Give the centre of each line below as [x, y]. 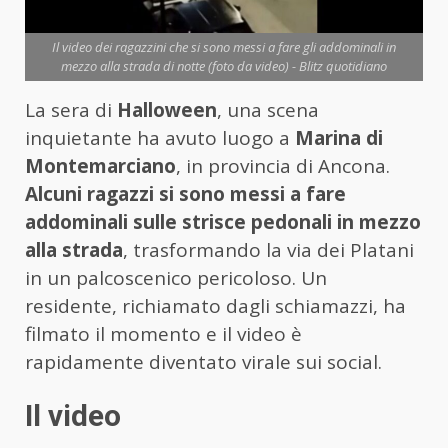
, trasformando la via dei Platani [268, 250]
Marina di [339, 138]
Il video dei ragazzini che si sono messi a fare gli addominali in [224, 47]
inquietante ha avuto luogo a [160, 138]
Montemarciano [100, 166]
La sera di [71, 110]
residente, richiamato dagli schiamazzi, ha [215, 306]
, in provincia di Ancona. [283, 166]
